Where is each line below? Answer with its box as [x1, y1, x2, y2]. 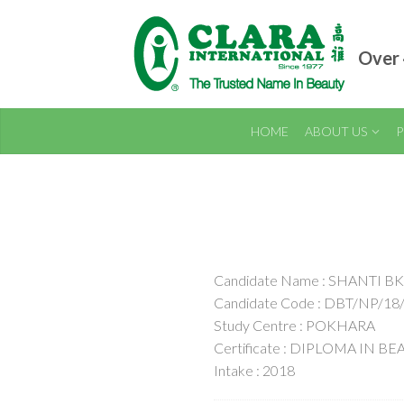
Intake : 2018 [214, 362, 295, 379]
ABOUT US [304, 124, 367, 139]
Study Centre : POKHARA [214, 317, 375, 334]
